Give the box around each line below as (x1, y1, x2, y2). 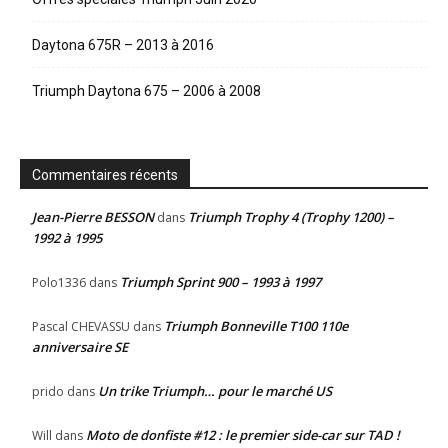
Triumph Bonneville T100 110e (164, 316, 348, 335)
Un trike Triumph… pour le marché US (98, 381, 332, 400)
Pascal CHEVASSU (32, 317, 130, 335)
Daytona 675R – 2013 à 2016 (32, 36, 214, 53)
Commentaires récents (32, 166, 178, 183)
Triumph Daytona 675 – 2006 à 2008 (32, 82, 261, 99)
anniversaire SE (32, 337, 128, 356)
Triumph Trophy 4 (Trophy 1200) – (188, 207, 394, 226)
